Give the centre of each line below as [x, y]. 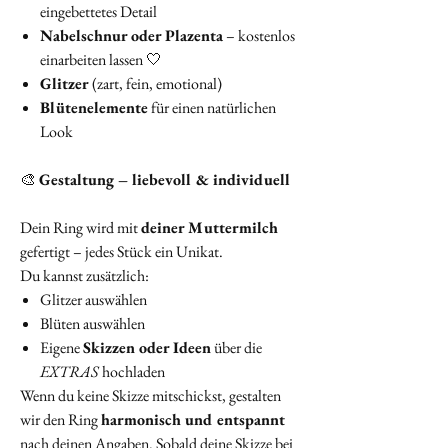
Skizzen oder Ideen [147, 348]
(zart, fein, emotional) [155, 84]
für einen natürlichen [212, 108]
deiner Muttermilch [209, 228]
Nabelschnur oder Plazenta [131, 36]
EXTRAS [69, 372]
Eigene [61, 348]
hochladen [132, 372]
